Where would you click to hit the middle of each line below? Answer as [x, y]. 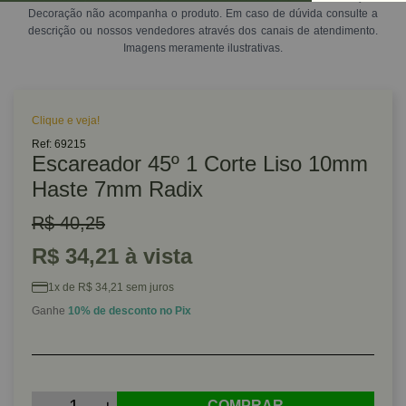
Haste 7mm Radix [117, 189]
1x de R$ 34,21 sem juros [111, 287]
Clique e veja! [66, 121]
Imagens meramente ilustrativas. [203, 48]
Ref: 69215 [59, 144]
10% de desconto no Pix [130, 311]
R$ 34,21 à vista [112, 256]
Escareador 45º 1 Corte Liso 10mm [200, 164]
